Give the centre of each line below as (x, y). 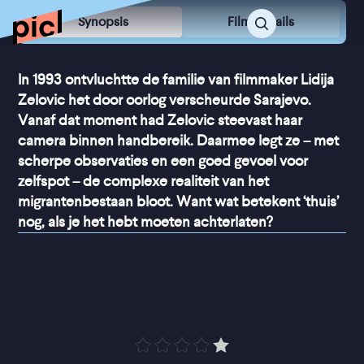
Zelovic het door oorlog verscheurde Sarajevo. (165, 100)
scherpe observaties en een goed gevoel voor (163, 161)
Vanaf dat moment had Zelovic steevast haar (160, 120)
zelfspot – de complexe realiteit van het (144, 181)
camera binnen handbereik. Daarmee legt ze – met (179, 141)
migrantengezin (176, 301)
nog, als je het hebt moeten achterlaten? (145, 222)
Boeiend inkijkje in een (185, 273)
